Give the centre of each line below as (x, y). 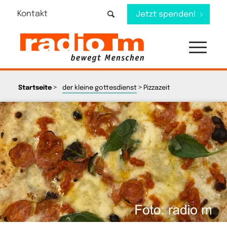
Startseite (35, 88)
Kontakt (32, 14)
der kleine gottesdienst (99, 88)
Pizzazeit (157, 88)
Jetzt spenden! (166, 14)
